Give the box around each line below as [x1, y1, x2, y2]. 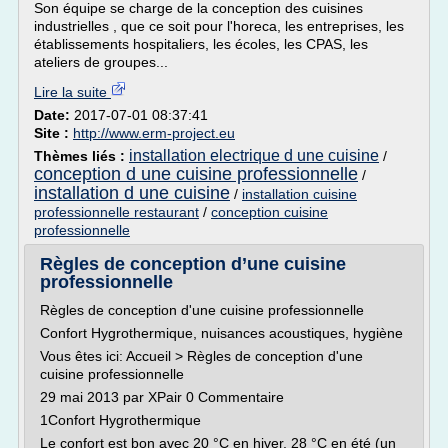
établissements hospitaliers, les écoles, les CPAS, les [34, 36, 368, 52]
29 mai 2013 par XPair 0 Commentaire [40, 389, 284, 405]
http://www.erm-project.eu [73, 125, 235, 141]
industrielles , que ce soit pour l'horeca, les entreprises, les [34, 18, 404, 34]
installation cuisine [242, 186, 357, 202]
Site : [34, 125, 73, 141]
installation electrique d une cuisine [129, 147, 379, 164]
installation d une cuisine [34, 183, 230, 203]
